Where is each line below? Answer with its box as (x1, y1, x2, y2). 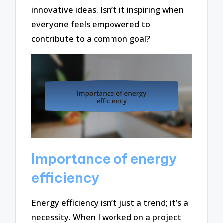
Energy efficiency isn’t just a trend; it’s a (31, 196, 189, 208)
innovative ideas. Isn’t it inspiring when (31, 4, 184, 16)
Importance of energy (31, 150, 177, 168)
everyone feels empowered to (31, 18, 151, 30)
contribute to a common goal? (31, 33, 151, 45)
